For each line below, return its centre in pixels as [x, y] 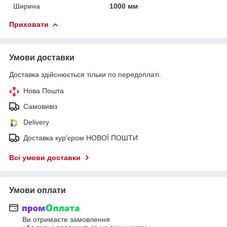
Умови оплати [37, 190]
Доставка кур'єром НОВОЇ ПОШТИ [81, 138]
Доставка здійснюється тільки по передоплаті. [85, 74]
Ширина [27, 6]
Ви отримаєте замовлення [66, 220]
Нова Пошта [44, 90]
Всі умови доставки [45, 157]
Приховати [29, 24]
